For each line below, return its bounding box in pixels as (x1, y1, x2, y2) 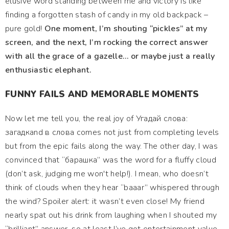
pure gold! (5, 23, 42, 34)
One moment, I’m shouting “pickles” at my (42, 23, 208, 34)
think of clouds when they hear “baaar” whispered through (5, 182, 219, 193)
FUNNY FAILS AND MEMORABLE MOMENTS (5, 88, 199, 100)
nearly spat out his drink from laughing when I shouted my (5, 210, 217, 221)
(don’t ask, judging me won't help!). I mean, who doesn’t (5, 168, 209, 179)
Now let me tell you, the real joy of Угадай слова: (5, 113, 188, 124)
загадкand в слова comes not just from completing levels (5, 127, 219, 138)
